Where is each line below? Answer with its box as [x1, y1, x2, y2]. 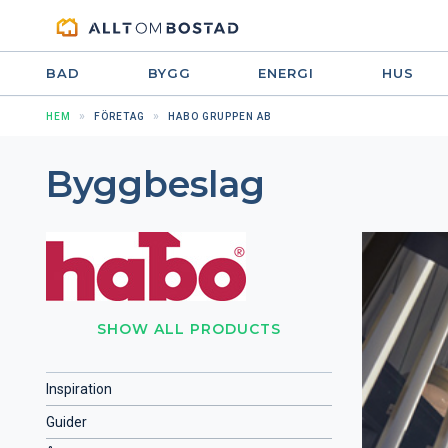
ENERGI [258, 65, 314, 81]
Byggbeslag [46, 162, 265, 206]
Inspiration [46, 381, 112, 397]
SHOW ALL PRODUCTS [97, 320, 281, 338]
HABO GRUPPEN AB [168, 111, 272, 122]
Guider [46, 414, 87, 430]
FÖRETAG [94, 111, 145, 122]
